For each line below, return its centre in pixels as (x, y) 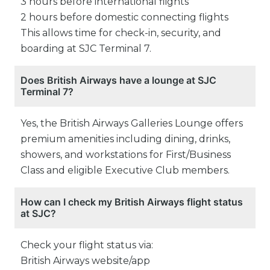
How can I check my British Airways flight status (132, 202)
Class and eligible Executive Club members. (125, 171)
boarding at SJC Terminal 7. (86, 49)
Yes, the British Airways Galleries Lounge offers (132, 124)
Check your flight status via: (87, 245)
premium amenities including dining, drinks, (125, 139)
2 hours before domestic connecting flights (124, 17)
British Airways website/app (85, 261)
